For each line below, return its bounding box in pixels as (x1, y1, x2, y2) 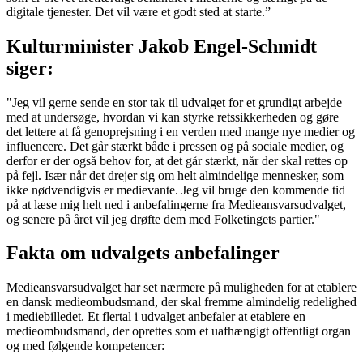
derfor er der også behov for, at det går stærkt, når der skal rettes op (6, 153, 348, 168)
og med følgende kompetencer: (6, 339, 164, 353)
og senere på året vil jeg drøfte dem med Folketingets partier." (6, 211, 323, 226)
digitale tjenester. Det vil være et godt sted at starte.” (6, 4, 271, 19)
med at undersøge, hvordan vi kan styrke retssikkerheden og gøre (6, 109, 339, 124)
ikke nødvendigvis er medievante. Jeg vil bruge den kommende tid (6, 182, 345, 197)
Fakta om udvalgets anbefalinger (6, 242, 280, 264)
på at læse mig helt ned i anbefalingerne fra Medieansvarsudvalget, (6, 197, 346, 211)
